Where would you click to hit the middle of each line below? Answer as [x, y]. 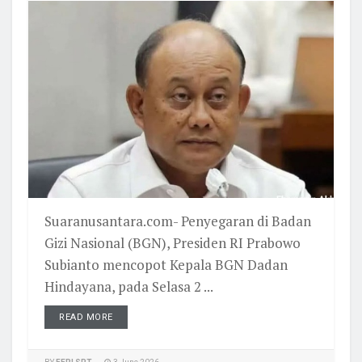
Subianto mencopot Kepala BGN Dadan [166, 264]
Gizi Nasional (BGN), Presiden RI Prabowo [173, 242]
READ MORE [86, 317]
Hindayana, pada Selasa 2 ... [129, 286]
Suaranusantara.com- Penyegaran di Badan [178, 221]
